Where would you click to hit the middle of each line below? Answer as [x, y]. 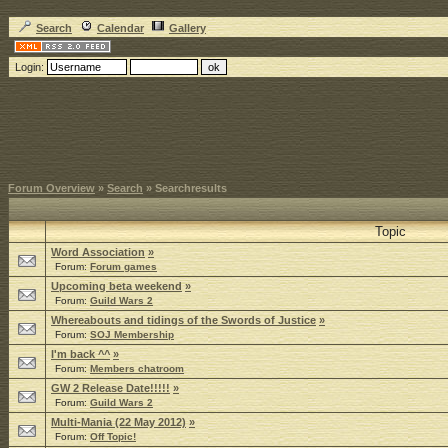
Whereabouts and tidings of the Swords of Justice [183, 320]
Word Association [98, 252]
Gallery [187, 28]
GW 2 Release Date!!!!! [110, 388]
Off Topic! [113, 436]
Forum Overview [51, 188]
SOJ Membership [132, 334]
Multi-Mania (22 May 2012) [118, 422]
